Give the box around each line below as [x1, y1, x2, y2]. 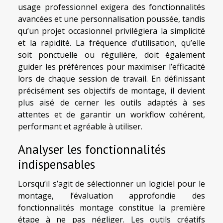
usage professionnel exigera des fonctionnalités [18, 1, 205, 13]
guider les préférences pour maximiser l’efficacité [18, 61, 205, 73]
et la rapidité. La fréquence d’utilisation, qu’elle [18, 37, 205, 49]
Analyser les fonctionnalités [18, 141, 166, 158]
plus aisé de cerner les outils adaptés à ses [18, 97, 205, 109]
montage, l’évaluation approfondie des [18, 190, 205, 202]
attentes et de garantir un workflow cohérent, [18, 109, 205, 120]
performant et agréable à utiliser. [18, 121, 142, 132]
